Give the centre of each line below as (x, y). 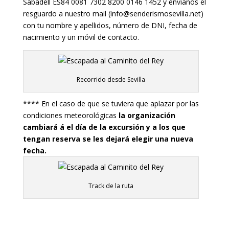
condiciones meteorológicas (71, 115)
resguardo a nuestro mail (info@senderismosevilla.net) (113, 13)
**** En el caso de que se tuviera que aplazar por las (111, 103)
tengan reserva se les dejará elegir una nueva (108, 139)
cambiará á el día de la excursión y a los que (104, 127)
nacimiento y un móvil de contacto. (81, 37)
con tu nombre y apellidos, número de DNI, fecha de (110, 25)
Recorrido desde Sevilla (111, 79)
